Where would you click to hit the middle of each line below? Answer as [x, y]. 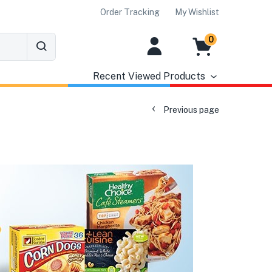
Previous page [191, 110]
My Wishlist [197, 12]
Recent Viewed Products [149, 76]
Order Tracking [130, 12]
